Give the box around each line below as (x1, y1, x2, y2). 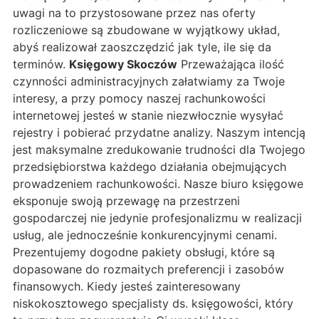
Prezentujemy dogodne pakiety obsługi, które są (13, 245, 275, 260)
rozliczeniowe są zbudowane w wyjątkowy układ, (13, 23, 280, 38)
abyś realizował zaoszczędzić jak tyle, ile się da (13, 40, 271, 55)
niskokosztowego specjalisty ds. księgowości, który (13, 296, 293, 311)
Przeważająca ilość (177, 57, 284, 72)
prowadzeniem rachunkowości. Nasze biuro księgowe (13, 177, 303, 192)
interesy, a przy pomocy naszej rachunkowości (13, 91, 266, 106)
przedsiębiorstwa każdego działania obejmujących (13, 159, 286, 174)
